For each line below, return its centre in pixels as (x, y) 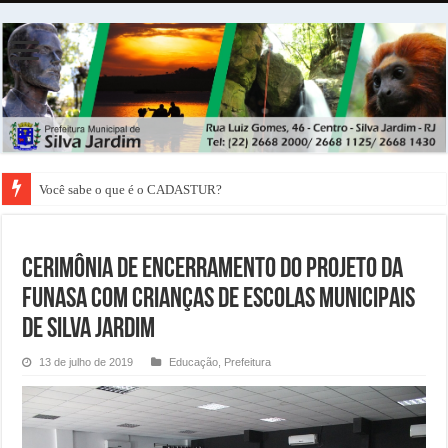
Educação (194, 362)
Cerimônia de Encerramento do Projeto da (213, 270)
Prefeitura (248, 362)
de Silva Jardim (89, 330)
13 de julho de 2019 (86, 362)
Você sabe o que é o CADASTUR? (131, 190)
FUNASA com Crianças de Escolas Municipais (219, 300)
